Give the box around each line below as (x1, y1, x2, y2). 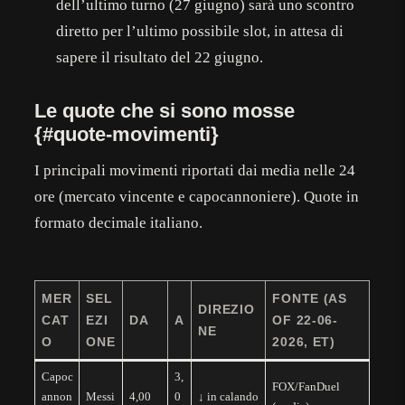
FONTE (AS (272, 290, 347, 306)
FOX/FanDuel (271, 379, 340, 393)
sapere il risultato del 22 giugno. (56, 48, 264, 66)
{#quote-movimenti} (34, 122, 220, 146)
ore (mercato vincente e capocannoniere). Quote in (34, 187, 360, 205)
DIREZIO (198, 301, 255, 316)
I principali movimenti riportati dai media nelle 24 (34, 161, 356, 179)
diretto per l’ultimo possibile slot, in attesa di (56, 22, 344, 40)
